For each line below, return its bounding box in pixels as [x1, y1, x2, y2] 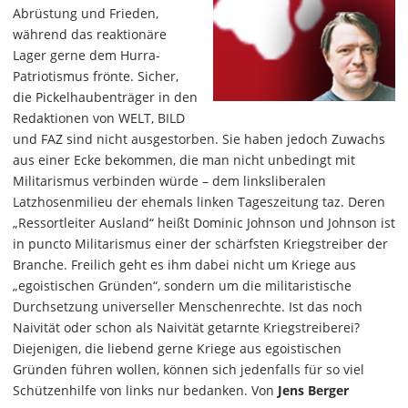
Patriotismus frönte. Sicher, [13, 67, 178, 86]
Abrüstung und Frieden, [13, 5, 158, 23]
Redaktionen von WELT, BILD [13, 109, 185, 127]
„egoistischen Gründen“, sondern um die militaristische [13, 277, 352, 295]
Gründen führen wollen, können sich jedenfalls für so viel [13, 361, 364, 379]
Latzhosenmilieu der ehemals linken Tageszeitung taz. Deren [13, 193, 385, 211]
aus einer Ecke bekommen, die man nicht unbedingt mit [13, 151, 355, 169]
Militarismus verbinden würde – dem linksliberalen [13, 172, 326, 190]
